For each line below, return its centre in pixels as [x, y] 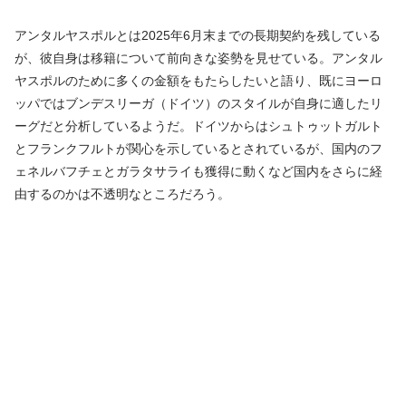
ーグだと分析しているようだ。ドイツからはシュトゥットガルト [198, 126]
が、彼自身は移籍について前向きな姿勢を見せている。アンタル [198, 58]
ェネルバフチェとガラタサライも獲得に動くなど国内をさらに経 [198, 171]
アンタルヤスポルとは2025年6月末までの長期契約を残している [198, 35]
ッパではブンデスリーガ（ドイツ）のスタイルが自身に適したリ [198, 103]
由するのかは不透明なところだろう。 [122, 193]
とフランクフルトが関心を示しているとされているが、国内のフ [198, 148]
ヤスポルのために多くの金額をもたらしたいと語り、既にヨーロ [198, 80]
